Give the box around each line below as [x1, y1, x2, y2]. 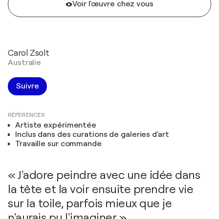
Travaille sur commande [15, 139, 102, 148]
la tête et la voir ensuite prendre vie [8, 182, 193, 196]
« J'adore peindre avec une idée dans [8, 168, 200, 182]
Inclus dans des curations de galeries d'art [15, 130, 169, 139]
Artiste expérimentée [15, 121, 96, 130]
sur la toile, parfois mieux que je [8, 197, 172, 210]
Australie [8, 58, 42, 67]
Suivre [16, 82, 39, 90]
